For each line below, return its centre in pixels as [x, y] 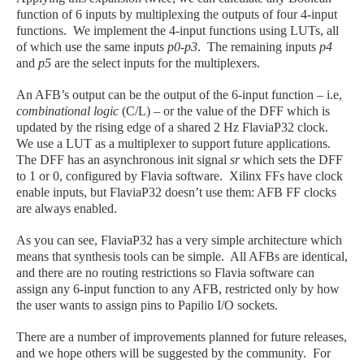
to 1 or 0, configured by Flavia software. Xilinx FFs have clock [180, 175]
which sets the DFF [291, 159]
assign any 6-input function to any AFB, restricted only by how [178, 288]
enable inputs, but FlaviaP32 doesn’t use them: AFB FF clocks [176, 192]
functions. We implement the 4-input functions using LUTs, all [178, 30]
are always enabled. [67, 208]
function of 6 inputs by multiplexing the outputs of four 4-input [177, 14]
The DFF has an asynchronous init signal [123, 159]
